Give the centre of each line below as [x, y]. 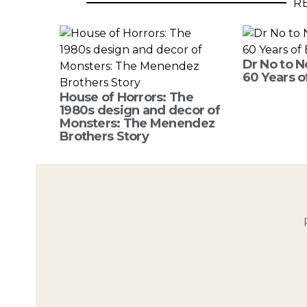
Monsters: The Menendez [137, 123]
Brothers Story [104, 136]
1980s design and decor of [140, 110]
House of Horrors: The [126, 97]
